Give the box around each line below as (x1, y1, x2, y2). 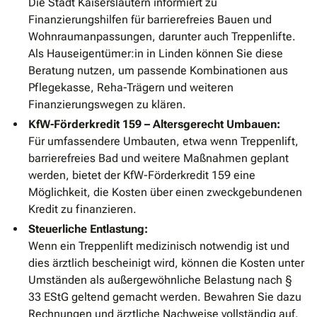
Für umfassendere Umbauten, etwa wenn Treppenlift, (28, 134, 299, 149)
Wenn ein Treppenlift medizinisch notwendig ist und (28, 239, 289, 253)
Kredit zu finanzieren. (28, 202, 137, 217)
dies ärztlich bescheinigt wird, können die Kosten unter (28, 256, 304, 270)
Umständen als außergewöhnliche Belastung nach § (28, 273, 292, 287)
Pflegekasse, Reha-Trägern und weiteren (28, 81, 234, 95)
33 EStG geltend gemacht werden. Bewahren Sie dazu (28, 290, 301, 304)
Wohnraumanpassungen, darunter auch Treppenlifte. (28, 30, 296, 44)
